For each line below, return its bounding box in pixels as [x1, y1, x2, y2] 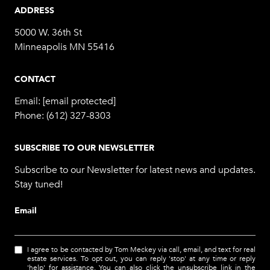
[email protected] [43, 95, 116, 108]
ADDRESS [14, 3, 54, 17]
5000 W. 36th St [14, 27, 82, 39]
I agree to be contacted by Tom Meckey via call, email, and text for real [27, 245, 256, 254]
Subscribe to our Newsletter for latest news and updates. [14, 164, 256, 177]
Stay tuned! [14, 178, 63, 191]
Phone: [14, 110, 46, 122]
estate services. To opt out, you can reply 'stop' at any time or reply [27, 254, 256, 263]
